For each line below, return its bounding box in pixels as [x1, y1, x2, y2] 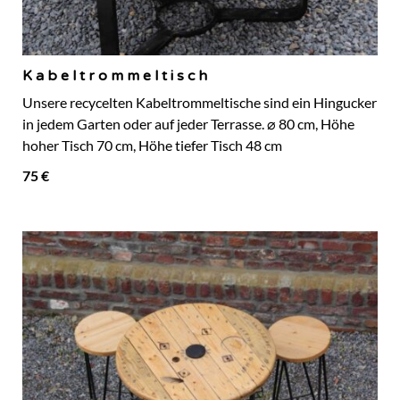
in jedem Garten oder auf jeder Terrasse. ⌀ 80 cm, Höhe [22, 116, 354, 133]
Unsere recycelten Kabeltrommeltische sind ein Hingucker [22, 95, 377, 112]
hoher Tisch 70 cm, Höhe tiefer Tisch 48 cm [22, 137, 282, 154]
